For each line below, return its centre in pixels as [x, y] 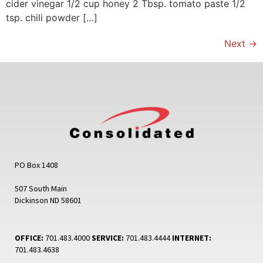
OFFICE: [29, 237]
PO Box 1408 [36, 165]
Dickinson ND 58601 [48, 200]
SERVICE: [108, 237]
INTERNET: [192, 237]
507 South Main [41, 188]
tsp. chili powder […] [52, 17]
